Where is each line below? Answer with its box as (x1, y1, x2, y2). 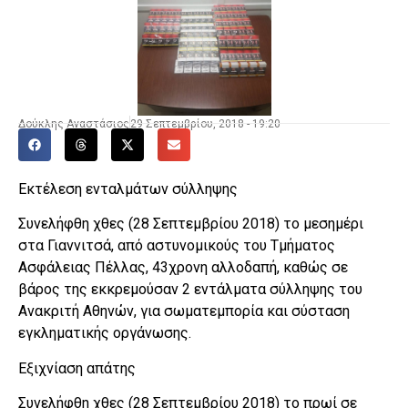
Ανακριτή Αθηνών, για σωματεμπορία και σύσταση (18, 302, 350, 321)
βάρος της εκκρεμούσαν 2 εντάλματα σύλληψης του (18, 280, 362, 299)
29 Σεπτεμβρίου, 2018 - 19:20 (130, 117, 280, 130)
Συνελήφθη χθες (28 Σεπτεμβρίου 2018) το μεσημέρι (18, 215, 363, 233)
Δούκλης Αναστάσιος (18, 117, 129, 130)
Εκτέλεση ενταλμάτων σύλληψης (18, 179, 238, 198)
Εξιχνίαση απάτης (18, 359, 136, 377)
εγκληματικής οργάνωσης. (18, 324, 191, 342)
